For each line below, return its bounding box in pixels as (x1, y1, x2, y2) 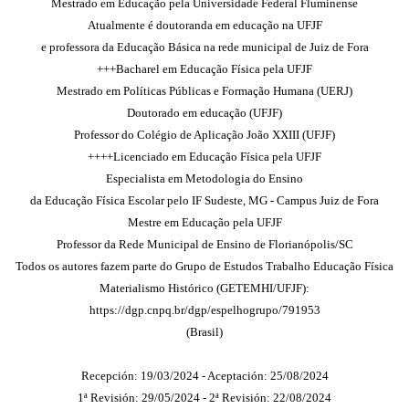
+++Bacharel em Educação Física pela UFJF (97, 62, 312, 76)
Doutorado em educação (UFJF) (127, 106, 282, 120)
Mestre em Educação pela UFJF (127, 215, 282, 229)
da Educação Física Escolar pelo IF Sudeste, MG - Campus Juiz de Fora (30, 194, 379, 207)
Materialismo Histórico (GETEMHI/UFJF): (100, 281, 309, 295)
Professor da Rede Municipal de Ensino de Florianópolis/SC (56, 237, 353, 251)
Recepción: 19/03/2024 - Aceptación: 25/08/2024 (80, 369, 329, 383)
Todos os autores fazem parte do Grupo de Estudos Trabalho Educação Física (16, 259, 393, 273)
